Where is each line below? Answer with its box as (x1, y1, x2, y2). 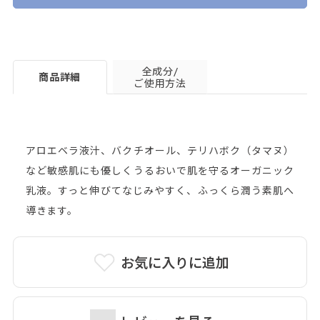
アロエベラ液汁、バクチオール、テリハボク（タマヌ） (25, 143, 295, 156)
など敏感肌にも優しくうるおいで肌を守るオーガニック (25, 163, 295, 176)
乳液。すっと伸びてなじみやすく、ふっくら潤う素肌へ (25, 183, 295, 196)
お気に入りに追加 (120, 253, 229, 271)
